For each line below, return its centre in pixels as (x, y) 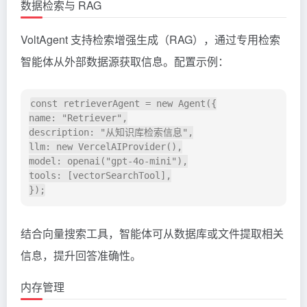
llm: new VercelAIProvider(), (106, 147)
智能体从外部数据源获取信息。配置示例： (125, 62)
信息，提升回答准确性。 (81, 256)
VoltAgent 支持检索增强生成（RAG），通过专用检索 (150, 40)
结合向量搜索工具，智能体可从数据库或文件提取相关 (152, 234)
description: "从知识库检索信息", (111, 133)
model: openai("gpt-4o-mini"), (108, 161)
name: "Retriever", (78, 118)
